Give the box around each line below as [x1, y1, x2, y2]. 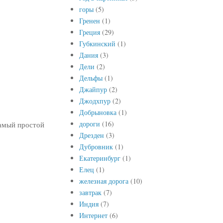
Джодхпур [79, 96, 111, 106]
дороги [79, 118, 100, 128]
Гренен [79, 15, 100, 25]
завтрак [79, 187, 102, 197]
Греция [79, 27, 100, 37]
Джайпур [79, 84, 107, 94]
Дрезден [79, 130, 104, 140]
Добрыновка [79, 107, 116, 117]
